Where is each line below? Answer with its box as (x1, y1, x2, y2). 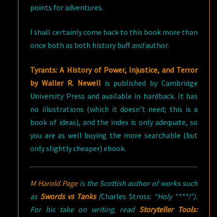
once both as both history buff (30, 40, 132, 50)
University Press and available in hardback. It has (30, 91, 198, 101)
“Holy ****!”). (151, 191, 198, 201)
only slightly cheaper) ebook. (30, 143, 126, 153)
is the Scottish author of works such (77, 178, 198, 188)
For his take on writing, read (30, 204, 139, 214)
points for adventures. (30, 2, 104, 12)
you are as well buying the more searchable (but (30, 130, 198, 140)
